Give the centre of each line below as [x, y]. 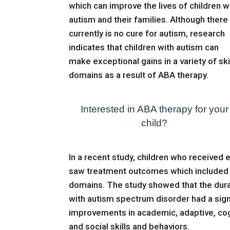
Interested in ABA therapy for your [154, 109]
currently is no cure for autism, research [147, 33]
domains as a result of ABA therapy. [139, 75]
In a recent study [101, 157]
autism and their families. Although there [149, 19]
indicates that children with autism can [144, 47]
